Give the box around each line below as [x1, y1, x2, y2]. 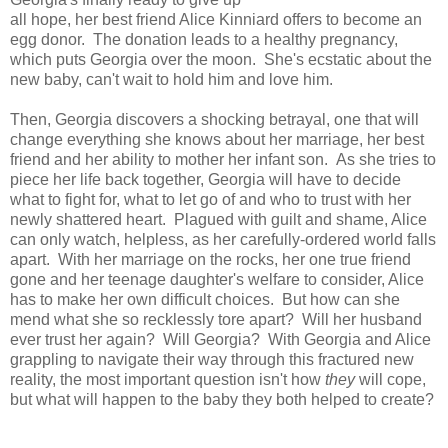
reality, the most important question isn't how [10, 370, 325, 388]
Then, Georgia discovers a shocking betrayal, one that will [10, 110, 419, 128]
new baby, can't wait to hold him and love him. [10, 70, 341, 88]
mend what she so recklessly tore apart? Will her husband [10, 310, 422, 328]
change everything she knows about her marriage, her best [10, 130, 424, 148]
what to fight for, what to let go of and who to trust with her [10, 190, 411, 208]
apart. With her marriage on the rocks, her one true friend [10, 250, 411, 268]
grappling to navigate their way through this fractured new [10, 350, 414, 368]
